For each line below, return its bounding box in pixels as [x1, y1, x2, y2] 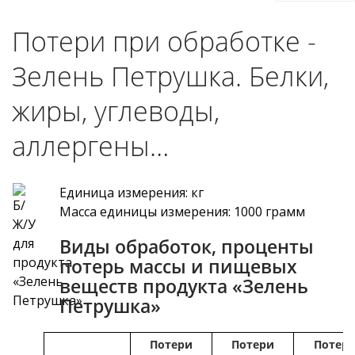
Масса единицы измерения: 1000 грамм [59, 202, 306, 220]
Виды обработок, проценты [59, 233, 315, 259]
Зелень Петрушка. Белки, [12, 57, 329, 94]
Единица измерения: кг [59, 183, 204, 201]
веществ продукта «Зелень [59, 273, 309, 299]
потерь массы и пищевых [59, 253, 298, 279]
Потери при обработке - [12, 22, 316, 59]
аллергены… [12, 127, 169, 164]
